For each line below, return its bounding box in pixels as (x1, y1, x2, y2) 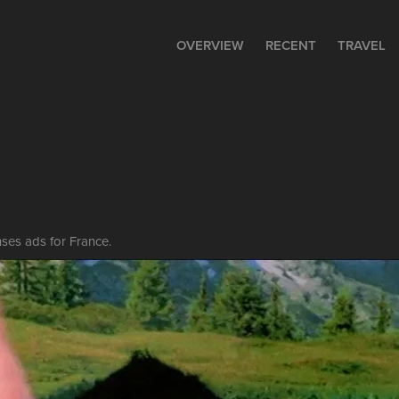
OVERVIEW (175, 36, 244, 54)
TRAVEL (337, 36, 386, 54)
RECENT (265, 36, 316, 54)
